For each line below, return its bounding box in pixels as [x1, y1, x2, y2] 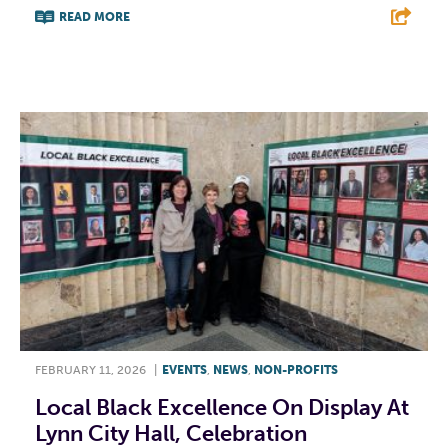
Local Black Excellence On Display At [35, 393, 409, 421]
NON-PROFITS [254, 362, 338, 377]
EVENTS [162, 362, 207, 377]
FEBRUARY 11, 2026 [35, 362, 146, 377]
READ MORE [59, 10, 130, 25]
